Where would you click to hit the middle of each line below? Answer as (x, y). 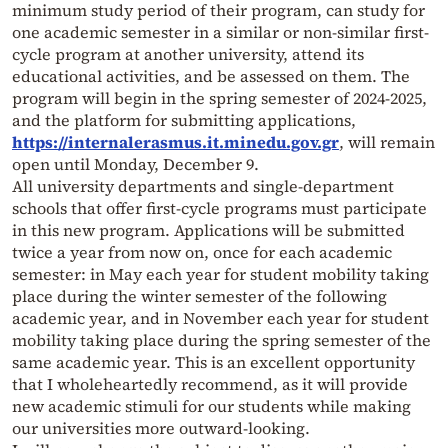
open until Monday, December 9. (135, 164)
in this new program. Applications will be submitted (208, 230)
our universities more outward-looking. (161, 428)
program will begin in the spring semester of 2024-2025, (219, 98)
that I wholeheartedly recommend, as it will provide (210, 384)
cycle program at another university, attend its (188, 54)
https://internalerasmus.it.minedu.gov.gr (175, 142)
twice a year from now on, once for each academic (202, 252)
